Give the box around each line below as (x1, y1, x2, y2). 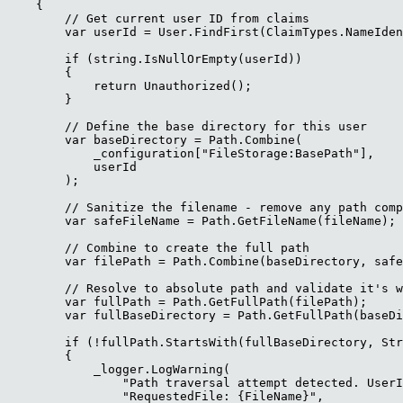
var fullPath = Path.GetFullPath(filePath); (7, 294, 367, 309)
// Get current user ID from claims (7, 11, 309, 25)
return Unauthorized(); (7, 78, 252, 93)
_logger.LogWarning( (7, 362, 230, 376)
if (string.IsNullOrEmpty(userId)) (7, 51, 302, 66)
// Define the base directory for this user (7, 119, 367, 133)
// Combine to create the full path (7, 240, 309, 255)
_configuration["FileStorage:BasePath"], (7, 146, 374, 160)
